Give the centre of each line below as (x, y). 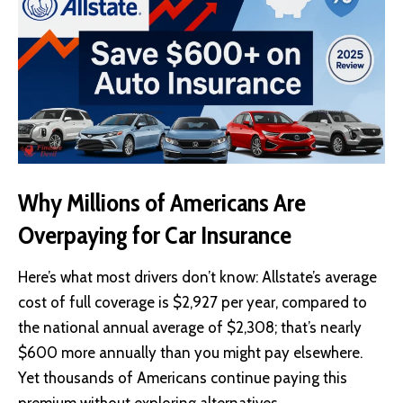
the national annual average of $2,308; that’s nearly (190, 328)
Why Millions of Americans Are (162, 203)
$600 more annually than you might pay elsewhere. (190, 353)
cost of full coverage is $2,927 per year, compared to (193, 303)
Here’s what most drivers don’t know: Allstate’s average (197, 278)
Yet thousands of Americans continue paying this (183, 378)
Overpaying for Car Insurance (155, 235)
